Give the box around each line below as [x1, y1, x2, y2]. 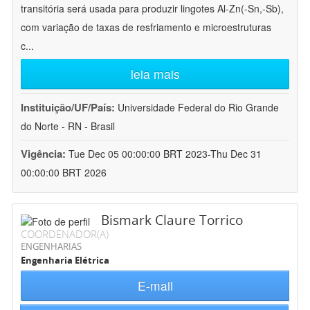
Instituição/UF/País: [21, 100, 118, 116]
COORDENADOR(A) [21, 227, 109, 241]
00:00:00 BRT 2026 [21, 165, 107, 180]
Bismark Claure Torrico [101, 211, 243, 230]
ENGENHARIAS [21, 240, 82, 253]
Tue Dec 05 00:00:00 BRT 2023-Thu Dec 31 [69, 147, 262, 161]
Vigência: [21, 146, 69, 162]
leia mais [130, 65, 180, 83]
